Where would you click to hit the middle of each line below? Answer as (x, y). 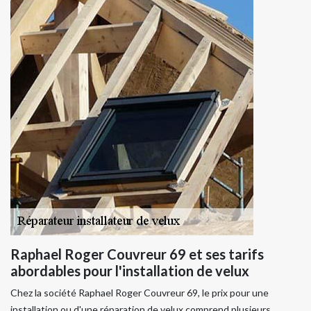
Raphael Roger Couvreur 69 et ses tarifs (137, 254)
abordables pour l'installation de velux (130, 270)
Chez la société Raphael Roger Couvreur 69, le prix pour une (140, 292)
